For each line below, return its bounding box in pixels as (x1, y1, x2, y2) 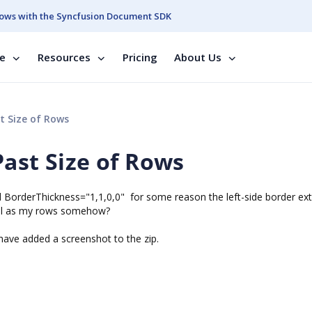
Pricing (123, 50, 157, 64)
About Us (174, 50, 221, 64)
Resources (38, 50, 91, 64)
